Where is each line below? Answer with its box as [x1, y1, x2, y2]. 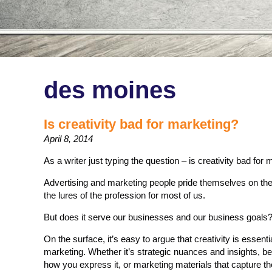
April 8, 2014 [44, 134, 93, 144]
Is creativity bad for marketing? [44, 117, 239, 132]
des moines [44, 76, 176, 103]
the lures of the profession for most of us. [44, 190, 205, 200]
